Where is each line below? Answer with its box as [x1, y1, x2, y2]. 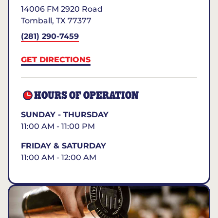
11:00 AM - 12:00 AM [21, 153, 96, 162]
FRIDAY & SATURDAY [21, 141, 106, 150]
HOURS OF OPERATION [34, 90, 139, 101]
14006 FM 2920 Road [21, 4, 103, 14]
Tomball [21, 16, 52, 25]
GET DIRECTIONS [21, 55, 91, 64]
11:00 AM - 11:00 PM [21, 122, 95, 131]
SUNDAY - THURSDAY [21, 110, 109, 119]
